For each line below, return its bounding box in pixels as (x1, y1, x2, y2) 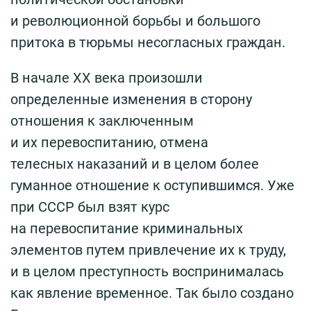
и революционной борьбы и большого (10, 12, 260, 30)
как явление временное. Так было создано (10, 285, 294, 302)
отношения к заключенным (10, 112, 194, 130)
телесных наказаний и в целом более (10, 155, 259, 173)
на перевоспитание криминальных (10, 220, 243, 237)
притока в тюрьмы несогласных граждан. (10, 34, 285, 51)
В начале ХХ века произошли (10, 69, 203, 87)
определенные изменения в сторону (10, 91, 252, 108)
